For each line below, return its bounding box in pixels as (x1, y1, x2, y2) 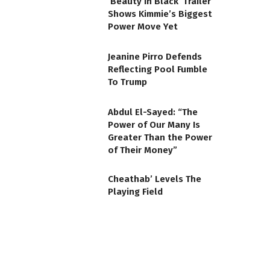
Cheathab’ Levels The (108, 173, 201, 184)
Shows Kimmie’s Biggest (108, 8, 212, 20)
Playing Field (108, 186, 163, 197)
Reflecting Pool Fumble (108, 64, 207, 75)
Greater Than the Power (108, 131, 212, 143)
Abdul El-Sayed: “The (108, 106, 198, 118)
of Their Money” (108, 144, 177, 155)
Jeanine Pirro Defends (108, 51, 202, 63)
